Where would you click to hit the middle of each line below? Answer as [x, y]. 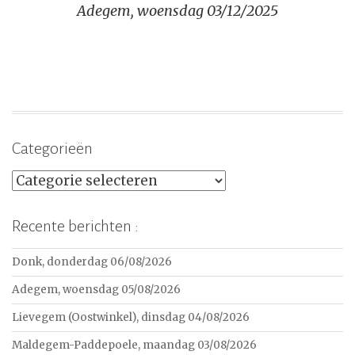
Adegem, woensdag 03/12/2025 [177, 11]
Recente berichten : [75, 225]
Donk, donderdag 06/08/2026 [92, 261]
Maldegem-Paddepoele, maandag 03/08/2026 [134, 345]
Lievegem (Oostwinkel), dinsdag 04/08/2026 [131, 317]
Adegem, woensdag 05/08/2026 [96, 289]
